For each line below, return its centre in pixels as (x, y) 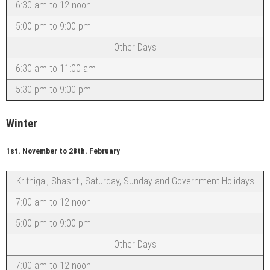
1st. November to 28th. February (63, 151)
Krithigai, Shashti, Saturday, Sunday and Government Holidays (135, 181)
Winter (22, 124)
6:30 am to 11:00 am (56, 69)
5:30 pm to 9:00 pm (53, 90)
